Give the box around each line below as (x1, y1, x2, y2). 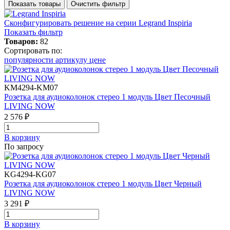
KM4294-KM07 (4, 83, 58, 92)
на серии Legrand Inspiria (106, 18, 192, 27)
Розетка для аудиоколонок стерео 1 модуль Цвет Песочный (4, 92, 210, 101)
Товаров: (4, 36, 38, 46)
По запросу (4, 142, 44, 151)
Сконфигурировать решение (4, 18, 106, 27)
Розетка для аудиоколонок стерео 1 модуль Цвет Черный (4, 179, 202, 188)
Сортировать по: (4, 46, 62, 55)
